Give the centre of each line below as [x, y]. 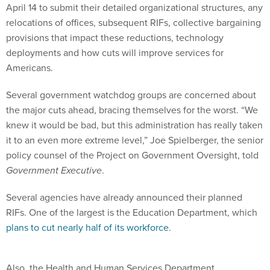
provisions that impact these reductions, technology [115, 38]
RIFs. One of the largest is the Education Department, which [132, 213]
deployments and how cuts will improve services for [115, 53]
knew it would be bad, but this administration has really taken [134, 125]
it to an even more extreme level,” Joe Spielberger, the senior [135, 140]
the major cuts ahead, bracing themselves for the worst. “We [132, 110]
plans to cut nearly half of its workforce [87, 228]
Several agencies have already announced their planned [124, 198]
